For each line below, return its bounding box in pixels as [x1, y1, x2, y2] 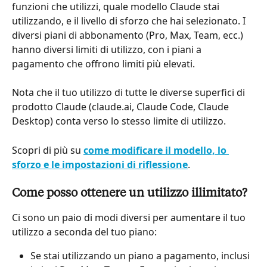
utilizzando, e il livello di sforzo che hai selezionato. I [12, 14, 248, 27]
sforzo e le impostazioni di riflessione [12, 157, 188, 171]
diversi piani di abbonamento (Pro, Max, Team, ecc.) [12, 28, 246, 42]
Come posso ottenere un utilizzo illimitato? [12, 188, 247, 200]
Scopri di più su [12, 143, 83, 157]
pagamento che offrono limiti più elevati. [12, 57, 195, 70]
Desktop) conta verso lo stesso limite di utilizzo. [12, 114, 226, 128]
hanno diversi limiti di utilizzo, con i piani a [12, 42, 204, 56]
